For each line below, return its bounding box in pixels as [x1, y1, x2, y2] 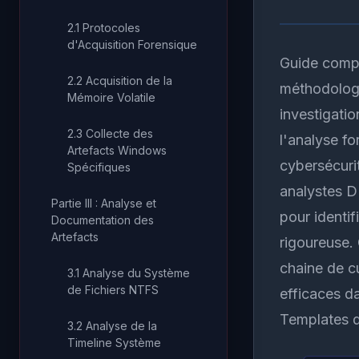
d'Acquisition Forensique [67, 38, 197, 51]
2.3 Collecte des [67, 127, 153, 140]
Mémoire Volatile [67, 91, 155, 104]
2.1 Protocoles [67, 21, 140, 34]
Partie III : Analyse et [51, 196, 156, 210]
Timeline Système [67, 336, 161, 349]
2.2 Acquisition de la [67, 74, 172, 87]
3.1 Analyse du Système [67, 266, 190, 280]
